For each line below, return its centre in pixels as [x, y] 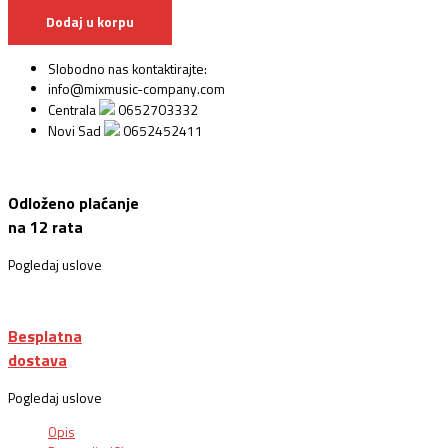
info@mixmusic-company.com [136, 89]
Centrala [73, 110]
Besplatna [45, 336]
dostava [37, 360]
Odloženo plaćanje [73, 202]
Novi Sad [76, 131]
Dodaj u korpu [90, 22]
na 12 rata [45, 226]
